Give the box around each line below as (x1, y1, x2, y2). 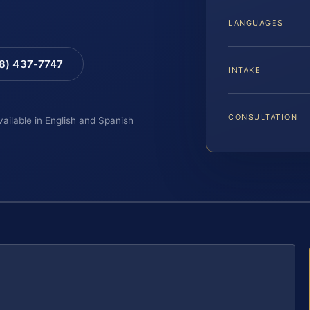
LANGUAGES (228, 17, 284, 28)
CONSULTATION (228, 111, 298, 122)
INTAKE (228, 64, 262, 75)
